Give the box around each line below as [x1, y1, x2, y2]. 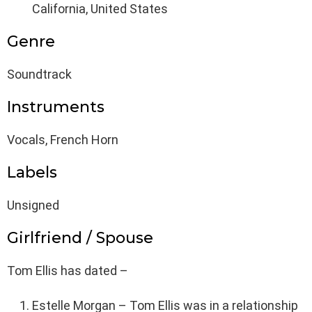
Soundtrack [7, 67, 72, 82]
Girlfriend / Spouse [7, 228, 153, 248]
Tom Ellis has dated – [7, 263, 128, 279]
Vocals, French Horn [7, 132, 118, 148]
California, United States [32, 1, 168, 17]
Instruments [7, 97, 104, 117]
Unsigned [7, 198, 59, 213]
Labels [7, 163, 57, 182]
